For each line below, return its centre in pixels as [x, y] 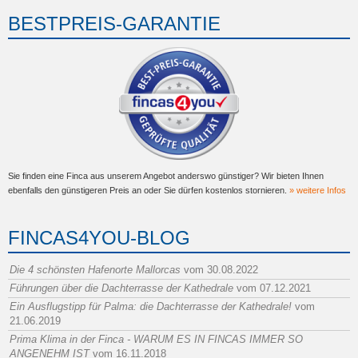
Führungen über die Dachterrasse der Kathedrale [121, 288]
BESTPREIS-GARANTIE [114, 23]
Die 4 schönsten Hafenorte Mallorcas [95, 269]
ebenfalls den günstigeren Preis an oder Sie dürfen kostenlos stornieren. [149, 190]
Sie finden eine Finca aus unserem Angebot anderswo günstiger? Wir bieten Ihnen [166, 175]
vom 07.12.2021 [272, 288]
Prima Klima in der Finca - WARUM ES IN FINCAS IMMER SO [156, 339]
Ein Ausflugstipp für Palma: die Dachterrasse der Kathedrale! [151, 306]
